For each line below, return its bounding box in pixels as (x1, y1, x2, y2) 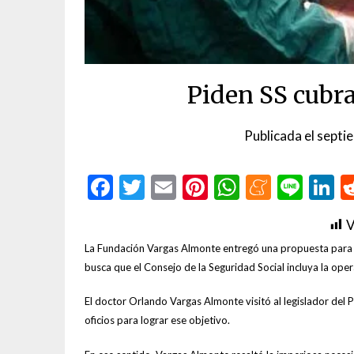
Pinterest (208, 171, 308, 202)
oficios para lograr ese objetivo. (85, 314, 230, 327)
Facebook (113, 171, 217, 202)
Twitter (145, 171, 227, 202)
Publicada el (243, 126, 317, 144)
